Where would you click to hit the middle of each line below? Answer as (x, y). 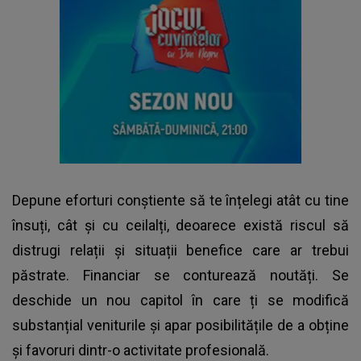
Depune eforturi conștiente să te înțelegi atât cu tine (180, 201)
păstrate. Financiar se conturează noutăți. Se (180, 276)
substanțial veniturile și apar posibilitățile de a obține (180, 326)
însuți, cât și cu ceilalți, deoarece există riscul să (180, 226)
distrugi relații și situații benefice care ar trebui (180, 251)
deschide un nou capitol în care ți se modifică (180, 301)
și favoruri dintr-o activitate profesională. (141, 351)
